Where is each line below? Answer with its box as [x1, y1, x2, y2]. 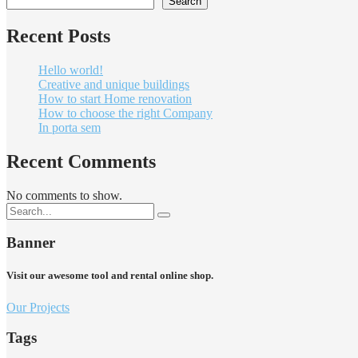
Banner [6, 234, 55, 252]
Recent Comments [6, 150, 156, 172]
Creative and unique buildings [38, 77, 189, 91]
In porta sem [38, 120, 101, 134]
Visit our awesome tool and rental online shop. [6, 269, 213, 282]
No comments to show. [6, 188, 122, 202]
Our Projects [6, 300, 70, 314]
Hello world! [38, 62, 103, 77]
